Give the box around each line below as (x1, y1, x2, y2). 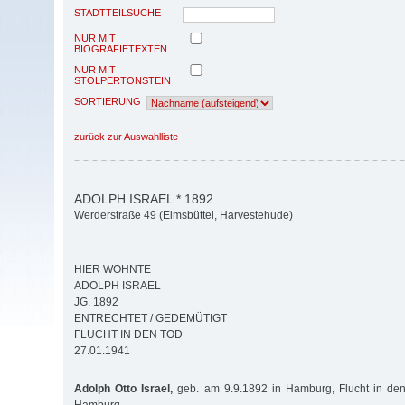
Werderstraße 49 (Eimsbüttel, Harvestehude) (74, 209, 293, 222)
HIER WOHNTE (74, 263, 151, 277)
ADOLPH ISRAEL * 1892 (74, 191, 213, 206)
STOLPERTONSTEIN (74, 74, 171, 86)
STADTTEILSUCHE (74, 6, 161, 18)
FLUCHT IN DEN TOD (74, 328, 183, 342)
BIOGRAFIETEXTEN (74, 42, 167, 54)
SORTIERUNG (74, 95, 141, 107)
